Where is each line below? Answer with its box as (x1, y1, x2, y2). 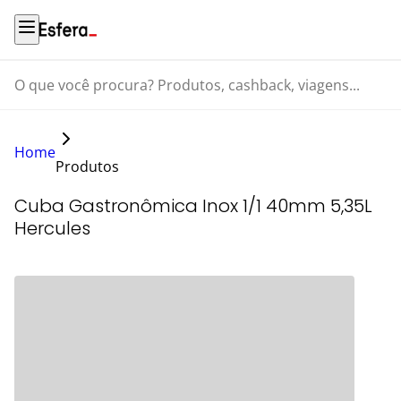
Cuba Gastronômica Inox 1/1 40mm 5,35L (14, 193, 372, 218)
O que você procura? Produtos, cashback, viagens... (13, 86, 305, 102)
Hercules (14, 216, 90, 241)
